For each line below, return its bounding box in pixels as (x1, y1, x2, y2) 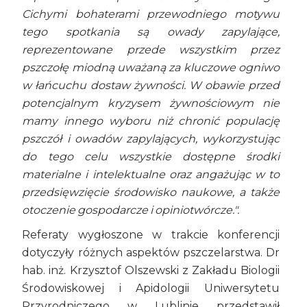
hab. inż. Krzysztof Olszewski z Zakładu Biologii (22, 264, 280, 278)
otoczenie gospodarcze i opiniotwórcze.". (22, 204, 240, 217)
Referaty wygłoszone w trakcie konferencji (22, 228, 280, 242)
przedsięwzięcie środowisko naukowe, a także (22, 186, 280, 199)
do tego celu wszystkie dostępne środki (22, 150, 280, 164)
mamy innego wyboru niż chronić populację (22, 114, 280, 128)
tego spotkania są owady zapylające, (22, 25, 280, 39)
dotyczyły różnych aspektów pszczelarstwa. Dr (22, 246, 280, 260)
